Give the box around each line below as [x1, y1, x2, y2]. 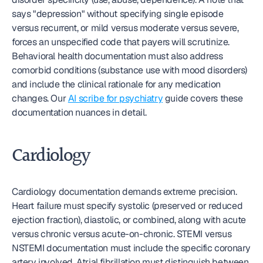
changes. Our [12, 92, 68, 104]
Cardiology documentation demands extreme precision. [12, 186, 237, 198]
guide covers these [163, 92, 243, 104]
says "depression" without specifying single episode [12, 8, 224, 20]
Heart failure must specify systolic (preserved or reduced [12, 200, 243, 212]
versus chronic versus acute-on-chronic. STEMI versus [12, 228, 232, 240]
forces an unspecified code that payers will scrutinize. [12, 36, 230, 48]
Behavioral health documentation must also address [12, 50, 223, 62]
